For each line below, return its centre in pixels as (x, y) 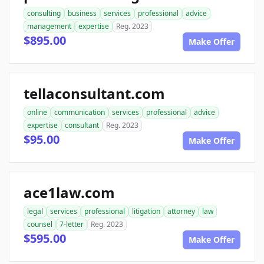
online (37, 112)
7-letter (72, 224)
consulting (44, 13)
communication (80, 112)
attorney (181, 211)
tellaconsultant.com (94, 93)
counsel (40, 224)
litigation (146, 211)
